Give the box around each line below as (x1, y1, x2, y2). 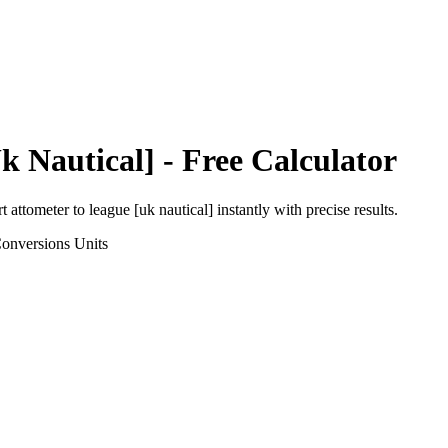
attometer (11, 200, 69, 218)
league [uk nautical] (89, 200, 213, 218)
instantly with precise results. (213, 200, 398, 218)
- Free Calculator (155, 142, 397, 179)
